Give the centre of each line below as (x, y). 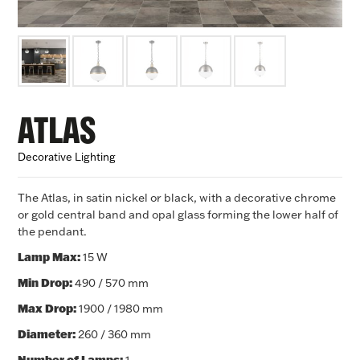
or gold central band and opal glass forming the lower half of (178, 215)
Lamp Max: (49, 257)
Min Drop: (45, 283)
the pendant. (53, 232)
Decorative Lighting (67, 157)
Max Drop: (47, 309)
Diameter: (47, 334)
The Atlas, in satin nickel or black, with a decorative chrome (177, 198)
